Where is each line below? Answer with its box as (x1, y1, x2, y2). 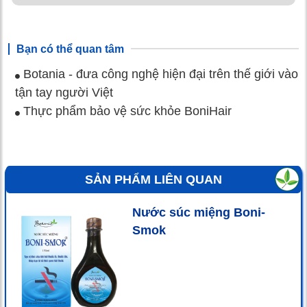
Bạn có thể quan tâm (16, 42, 124, 55)
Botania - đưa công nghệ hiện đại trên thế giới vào (20, 66, 298, 81)
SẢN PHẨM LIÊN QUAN (85, 172, 222, 186)
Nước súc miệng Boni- (132, 205, 265, 219)
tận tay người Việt (15, 85, 113, 99)
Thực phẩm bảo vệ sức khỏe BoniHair (20, 103, 232, 118)
